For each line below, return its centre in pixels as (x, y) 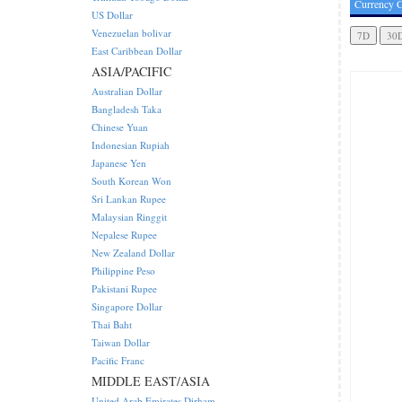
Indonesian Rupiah (131, 145)
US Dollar (112, 15)
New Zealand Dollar (133, 253)
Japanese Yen (119, 163)
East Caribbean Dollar (137, 51)
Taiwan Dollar (121, 342)
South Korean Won (131, 181)
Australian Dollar (127, 91)
